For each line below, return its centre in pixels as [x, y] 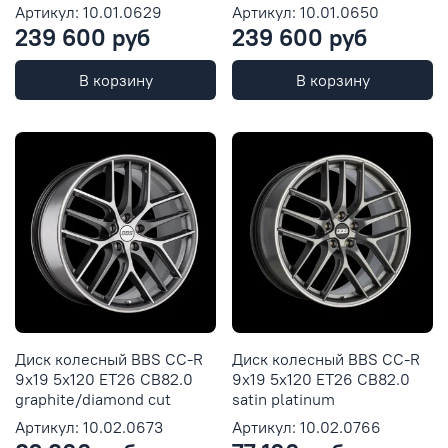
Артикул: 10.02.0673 [89, 426]
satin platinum [283, 398]
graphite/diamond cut [93, 398]
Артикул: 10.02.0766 [306, 426]
